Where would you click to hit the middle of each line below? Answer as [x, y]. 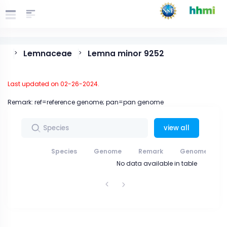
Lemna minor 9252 [126, 53]
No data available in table [157, 163]
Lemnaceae [48, 53]
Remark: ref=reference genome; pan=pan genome [86, 102]
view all [177, 128]
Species [64, 151]
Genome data [203, 151]
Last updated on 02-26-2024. [53, 84]
